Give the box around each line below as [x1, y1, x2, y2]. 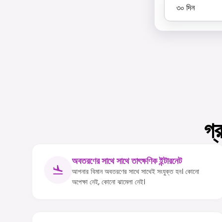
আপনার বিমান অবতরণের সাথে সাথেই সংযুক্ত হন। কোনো [72, 166, 199, 177]
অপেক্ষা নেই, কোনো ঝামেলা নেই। [72, 177, 145, 187]
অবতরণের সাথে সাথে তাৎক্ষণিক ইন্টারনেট [72, 155, 182, 167]
